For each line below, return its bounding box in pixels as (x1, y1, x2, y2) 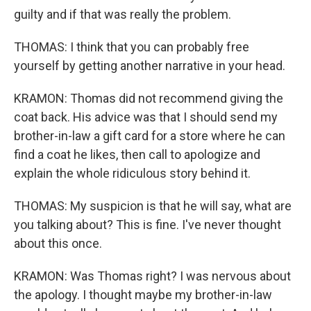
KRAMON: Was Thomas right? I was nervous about (14, 269, 291, 283)
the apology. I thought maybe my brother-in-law (14, 287, 272, 302)
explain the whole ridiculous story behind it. (14, 166, 251, 180)
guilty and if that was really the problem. (14, 7, 231, 22)
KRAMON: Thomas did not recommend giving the (14, 91, 283, 106)
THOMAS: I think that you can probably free (14, 40, 249, 54)
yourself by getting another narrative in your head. (14, 58, 285, 73)
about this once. (14, 236, 102, 251)
